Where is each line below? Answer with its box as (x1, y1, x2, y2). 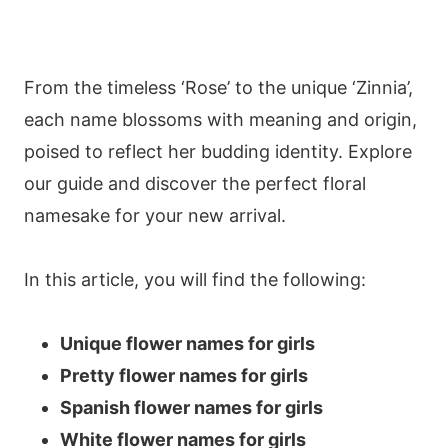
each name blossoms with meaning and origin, (24, 108, 417, 130)
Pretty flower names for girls (60, 364, 308, 386)
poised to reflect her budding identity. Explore (24, 140, 412, 162)
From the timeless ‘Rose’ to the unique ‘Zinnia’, (24, 76, 413, 98)
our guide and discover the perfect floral (24, 172, 366, 194)
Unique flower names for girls (60, 332, 315, 354)
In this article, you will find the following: (24, 268, 366, 290)
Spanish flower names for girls (60, 396, 323, 418)
